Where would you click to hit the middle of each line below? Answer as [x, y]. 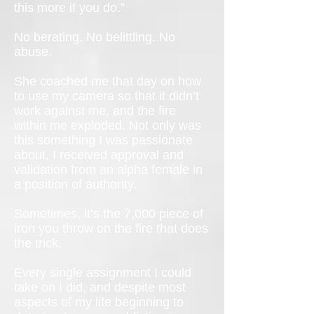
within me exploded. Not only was [108, 125]
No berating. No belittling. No [95, 37]
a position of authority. [75, 184]
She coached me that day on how [108, 81]
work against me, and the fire [95, 111]
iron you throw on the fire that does [111, 228]
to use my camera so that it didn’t [107, 96]
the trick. [38, 243]
